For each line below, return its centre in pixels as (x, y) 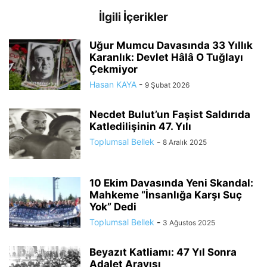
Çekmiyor (114, 69)
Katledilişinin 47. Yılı (140, 127)
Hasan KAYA (113, 85)
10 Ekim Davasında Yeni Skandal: (171, 183)
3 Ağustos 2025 (189, 223)
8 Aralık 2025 (185, 142)
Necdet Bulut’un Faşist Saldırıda (170, 115)
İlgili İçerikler (133, 17)
